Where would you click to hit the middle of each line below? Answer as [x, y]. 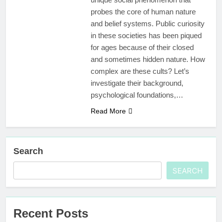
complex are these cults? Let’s [140, 71]
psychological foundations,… [137, 95]
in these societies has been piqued [146, 36]
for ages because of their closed [142, 48]
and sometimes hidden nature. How [148, 59]
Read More [108, 111]
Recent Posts [51, 214]
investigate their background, [137, 83]
